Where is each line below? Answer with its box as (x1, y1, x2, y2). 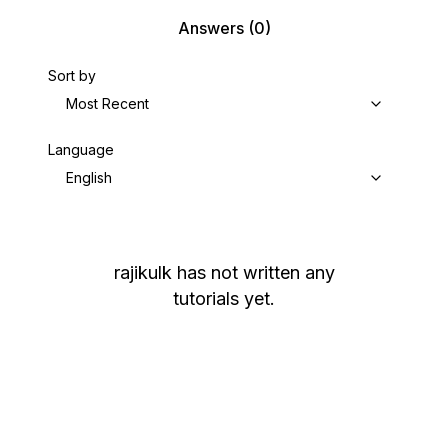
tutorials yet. (173, 288, 275, 309)
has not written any (176, 262, 335, 283)
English (66, 169, 112, 186)
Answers (177, 18, 244, 38)
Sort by (48, 67, 96, 84)
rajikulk (113, 262, 172, 283)
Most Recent (66, 95, 149, 112)
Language (48, 141, 114, 158)
